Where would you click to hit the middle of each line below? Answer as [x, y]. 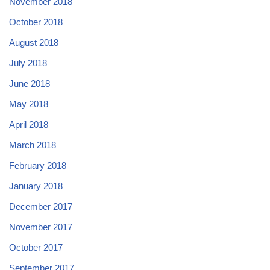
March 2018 [33, 145]
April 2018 [29, 124]
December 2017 [41, 206]
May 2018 [29, 104]
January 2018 [36, 186]
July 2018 [28, 63]
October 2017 [36, 247]
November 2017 [41, 227]
